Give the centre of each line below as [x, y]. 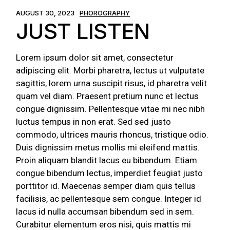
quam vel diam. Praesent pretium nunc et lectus [108, 96]
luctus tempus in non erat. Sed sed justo [94, 122]
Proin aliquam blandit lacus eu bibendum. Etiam [107, 160]
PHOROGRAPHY [105, 13]
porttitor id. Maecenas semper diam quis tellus [106, 186]
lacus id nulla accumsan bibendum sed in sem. [105, 212]
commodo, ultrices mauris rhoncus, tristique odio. [112, 135]
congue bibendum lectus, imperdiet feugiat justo [110, 173]
